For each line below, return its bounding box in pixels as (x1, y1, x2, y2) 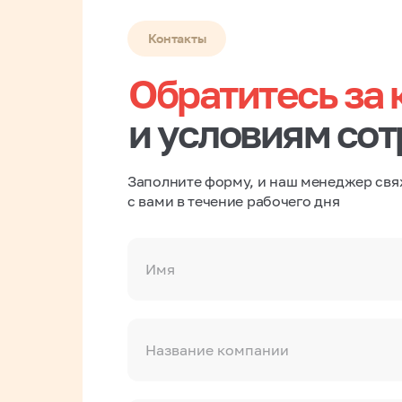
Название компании (145, 340, 289, 359)
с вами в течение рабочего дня (127, 191, 340, 210)
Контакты (147, 30, 206, 46)
